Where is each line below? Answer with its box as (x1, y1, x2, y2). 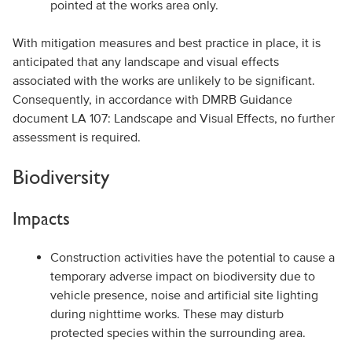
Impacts (12, 207, 70, 229)
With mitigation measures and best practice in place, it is (12, 35, 321, 49)
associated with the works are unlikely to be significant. (12, 73, 315, 87)
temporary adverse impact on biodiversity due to (49, 269, 315, 283)
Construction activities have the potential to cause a (49, 250, 335, 264)
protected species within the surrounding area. (49, 325, 306, 339)
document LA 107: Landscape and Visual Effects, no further (12, 111, 335, 125)
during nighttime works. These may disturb (49, 306, 284, 321)
